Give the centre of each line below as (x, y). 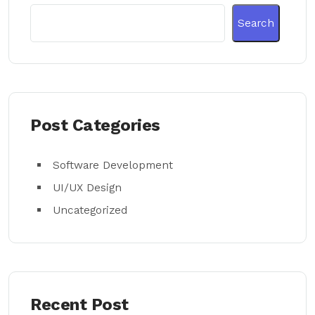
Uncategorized (90, 210)
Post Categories (95, 125)
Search (256, 23)
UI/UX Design (87, 187)
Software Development (113, 165)
